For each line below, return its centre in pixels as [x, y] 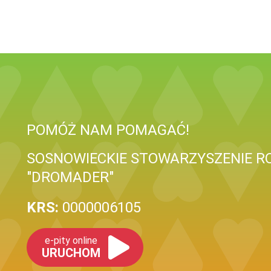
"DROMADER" [70, 177]
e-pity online [71, 240]
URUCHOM [71, 253]
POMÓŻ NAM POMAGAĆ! [108, 130]
